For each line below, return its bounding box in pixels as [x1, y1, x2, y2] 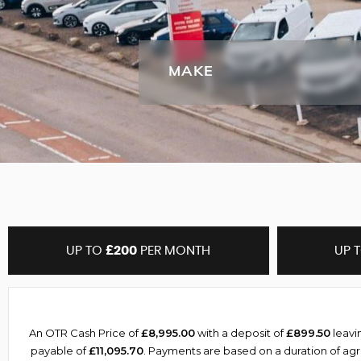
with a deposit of [195, 326, 286, 339]
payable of [31, 344, 89, 357]
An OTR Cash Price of [29, 326, 141, 339]
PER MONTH [137, 244, 211, 257]
